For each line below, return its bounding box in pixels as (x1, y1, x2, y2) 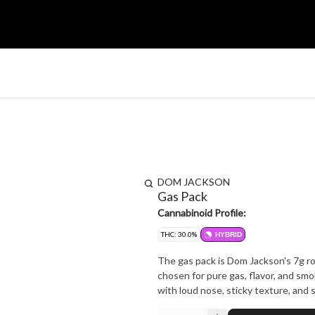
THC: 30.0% (161, 230, 197, 238)
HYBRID (215, 231, 242, 238)
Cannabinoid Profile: (157, 207, 246, 219)
